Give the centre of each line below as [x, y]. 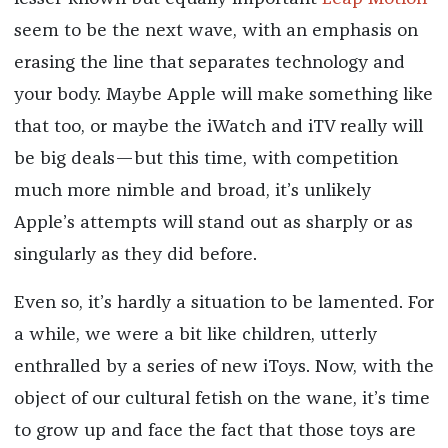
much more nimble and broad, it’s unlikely [192, 190]
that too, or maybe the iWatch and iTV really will [218, 126]
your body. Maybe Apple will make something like [223, 94]
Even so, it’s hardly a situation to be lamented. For [223, 302]
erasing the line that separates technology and [209, 62]
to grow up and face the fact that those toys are [214, 430]
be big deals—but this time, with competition [205, 158]
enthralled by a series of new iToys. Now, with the [223, 366]
